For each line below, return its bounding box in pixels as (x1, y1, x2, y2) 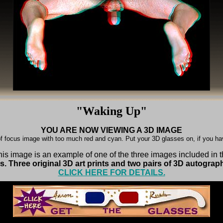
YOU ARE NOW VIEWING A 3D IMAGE (41, 126, 182, 134)
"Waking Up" (76, 105, 147, 117)
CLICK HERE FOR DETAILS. (58, 168, 165, 177)
